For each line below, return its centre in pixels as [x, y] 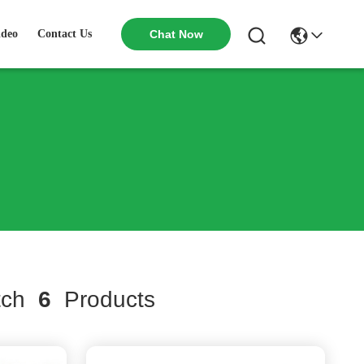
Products [103, 299]
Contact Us [65, 34]
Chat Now [176, 34]
